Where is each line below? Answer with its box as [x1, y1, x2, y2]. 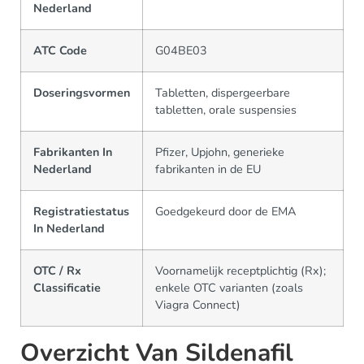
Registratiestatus [33, 203, 129, 219]
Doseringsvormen [33, 84, 130, 101]
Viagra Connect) [155, 297, 240, 313]
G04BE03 [155, 42, 207, 58]
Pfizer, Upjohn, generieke [155, 144, 284, 160]
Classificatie [33, 279, 101, 296]
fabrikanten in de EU [155, 161, 261, 177]
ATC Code [33, 42, 87, 58]
